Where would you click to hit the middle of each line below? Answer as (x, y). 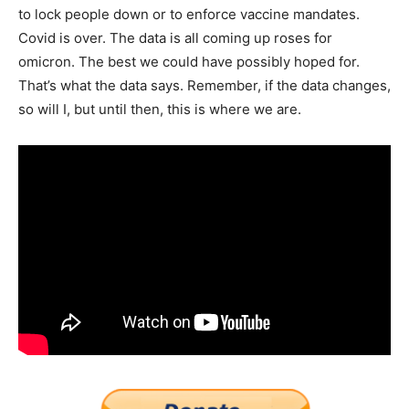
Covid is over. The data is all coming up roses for (175, 38)
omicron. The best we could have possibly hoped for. (189, 62)
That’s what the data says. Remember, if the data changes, (204, 86)
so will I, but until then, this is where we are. (160, 110)
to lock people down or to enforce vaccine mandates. (189, 15)
